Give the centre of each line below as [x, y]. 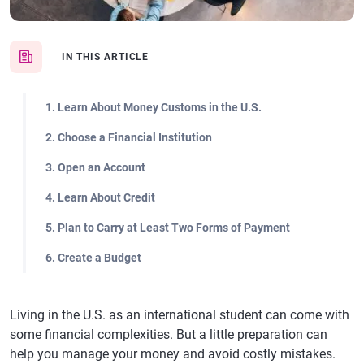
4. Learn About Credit [100, 197]
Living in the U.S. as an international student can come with [180, 315]
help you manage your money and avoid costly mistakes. [173, 354]
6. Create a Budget [93, 258]
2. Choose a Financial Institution [129, 137]
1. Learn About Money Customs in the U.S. [154, 107]
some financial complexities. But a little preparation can [169, 334]
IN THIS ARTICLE [106, 57]
